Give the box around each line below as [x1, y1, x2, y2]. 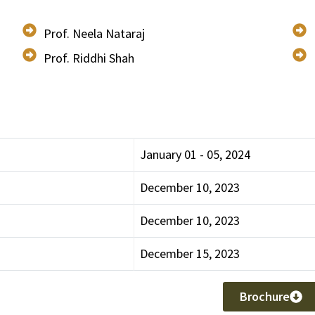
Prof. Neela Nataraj [44, 25, 146, 41]
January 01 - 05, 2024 [140, 146, 250, 162]
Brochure [240, 288, 290, 304]
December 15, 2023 [140, 245, 240, 262]
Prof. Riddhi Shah [44, 50, 135, 66]
